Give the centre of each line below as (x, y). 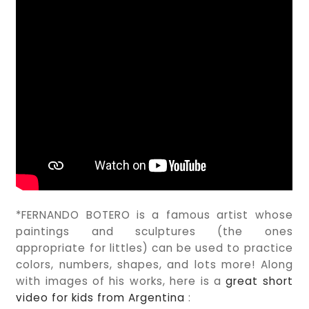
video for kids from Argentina (102, 298)
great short (259, 281)
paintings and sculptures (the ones (154, 232)
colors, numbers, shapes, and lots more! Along (154, 265)
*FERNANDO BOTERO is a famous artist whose (154, 215)
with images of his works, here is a (121, 281)
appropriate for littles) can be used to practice (154, 248)
